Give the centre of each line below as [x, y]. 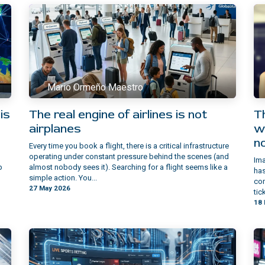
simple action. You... [63, 178]
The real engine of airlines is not [118, 115]
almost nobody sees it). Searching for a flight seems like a [128, 167]
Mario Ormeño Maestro [96, 88]
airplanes [55, 129]
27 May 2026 [50, 188]
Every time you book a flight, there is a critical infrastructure [129, 146]
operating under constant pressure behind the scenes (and [129, 157]
